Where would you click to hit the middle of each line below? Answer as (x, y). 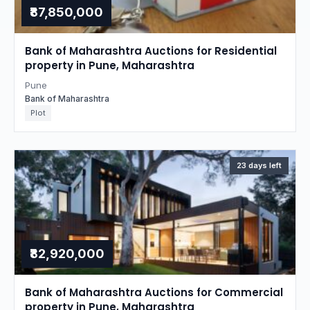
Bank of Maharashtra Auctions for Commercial (154, 292)
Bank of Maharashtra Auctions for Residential (151, 51)
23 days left (259, 165)
